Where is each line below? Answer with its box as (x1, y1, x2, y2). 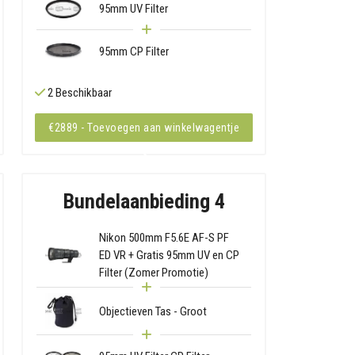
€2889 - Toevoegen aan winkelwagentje (48, 120, 239, 134)
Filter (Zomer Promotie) (99, 265, 209, 281)
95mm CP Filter (99, 44, 170, 59)
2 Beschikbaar (45, 85, 113, 100)
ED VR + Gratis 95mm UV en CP (99, 248, 240, 263)
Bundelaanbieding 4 (63, 189, 225, 214)
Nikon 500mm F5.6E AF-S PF (99, 231, 230, 246)
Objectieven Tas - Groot (99, 303, 208, 319)
